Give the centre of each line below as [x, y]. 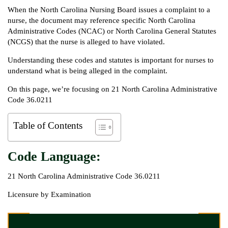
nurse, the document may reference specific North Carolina [102, 20]
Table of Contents [48, 125]
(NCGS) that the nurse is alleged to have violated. [86, 42]
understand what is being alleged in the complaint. [88, 71]
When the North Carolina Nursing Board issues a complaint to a [109, 10]
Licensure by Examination [49, 194]
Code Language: [54, 156]
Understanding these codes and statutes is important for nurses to [111, 60]
